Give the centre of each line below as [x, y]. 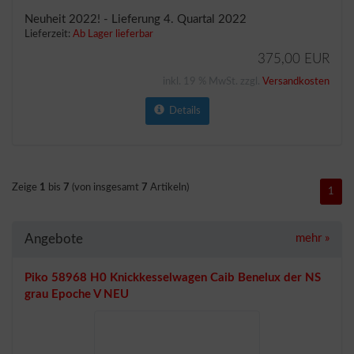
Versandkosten [296, 82]
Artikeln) [168, 188]
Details [182, 111]
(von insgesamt [105, 188]
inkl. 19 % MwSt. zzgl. [213, 82]
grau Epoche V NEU [77, 294]
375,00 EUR [294, 59]
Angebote [54, 239]
